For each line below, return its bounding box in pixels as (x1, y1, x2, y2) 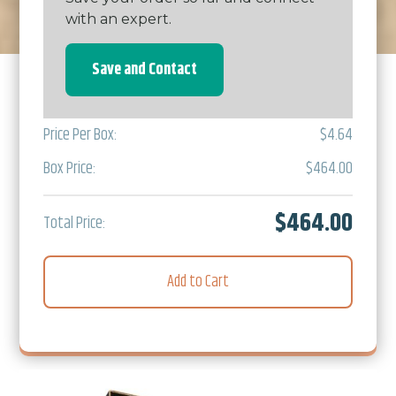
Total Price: (43, 211, 106, 236)
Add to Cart (167, 270, 229, 294)
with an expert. (65, 11, 171, 27)
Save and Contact (92, 57, 197, 82)
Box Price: (43, 156, 96, 181)
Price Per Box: (43, 123, 118, 148)
